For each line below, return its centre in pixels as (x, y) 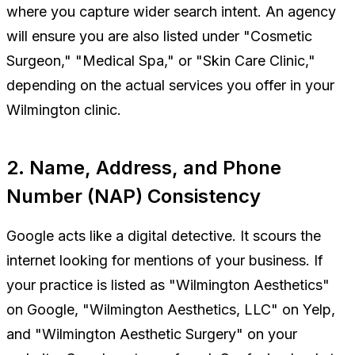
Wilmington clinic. (64, 110)
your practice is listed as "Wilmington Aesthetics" (168, 285)
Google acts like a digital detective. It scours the (164, 236)
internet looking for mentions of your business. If (165, 261)
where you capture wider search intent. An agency (171, 12)
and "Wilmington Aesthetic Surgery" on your (152, 334)
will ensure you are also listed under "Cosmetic (159, 36)
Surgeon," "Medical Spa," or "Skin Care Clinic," (161, 61)
